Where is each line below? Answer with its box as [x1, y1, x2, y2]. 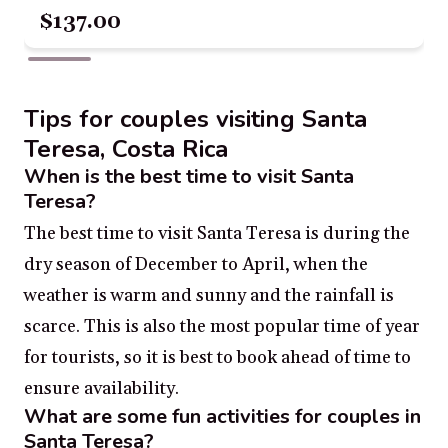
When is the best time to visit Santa [24, 163, 354, 191]
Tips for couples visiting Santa [24, 103, 367, 136]
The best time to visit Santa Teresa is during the [24, 222, 410, 246]
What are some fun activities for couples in [24, 403, 421, 431]
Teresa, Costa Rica [24, 133, 228, 166]
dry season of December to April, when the [24, 253, 368, 277]
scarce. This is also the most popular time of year [24, 315, 420, 339]
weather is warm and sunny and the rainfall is [24, 284, 394, 308]
